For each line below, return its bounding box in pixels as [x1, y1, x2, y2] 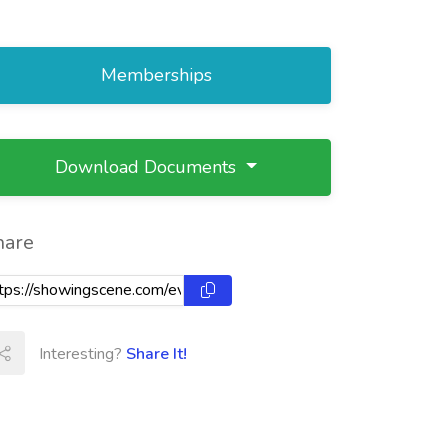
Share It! [126, 343, 187, 365]
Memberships [100, 63, 212, 87]
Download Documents [55, 155, 242, 179]
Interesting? [39, 343, 126, 365]
